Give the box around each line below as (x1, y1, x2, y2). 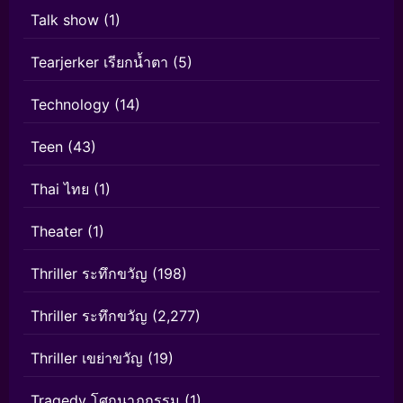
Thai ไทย (31, 180, 89, 199)
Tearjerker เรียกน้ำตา (31, 53, 168, 72)
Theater (31, 222, 83, 241)
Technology (31, 95, 110, 114)
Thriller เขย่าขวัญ (31, 349, 143, 368)
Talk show (31, 11, 99, 30)
